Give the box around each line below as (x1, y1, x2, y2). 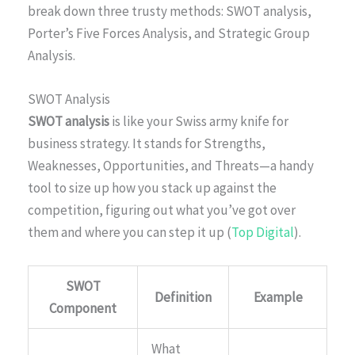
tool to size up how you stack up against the (28, 179, 277, 197)
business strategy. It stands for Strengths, (28, 135, 265, 153)
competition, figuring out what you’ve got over (28, 201, 296, 219)
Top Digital (231, 223, 294, 242)
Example (253, 288, 303, 306)
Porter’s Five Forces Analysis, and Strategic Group (28, 25, 310, 43)
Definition (155, 288, 212, 306)
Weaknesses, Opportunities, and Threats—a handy (28, 157, 314, 175)
